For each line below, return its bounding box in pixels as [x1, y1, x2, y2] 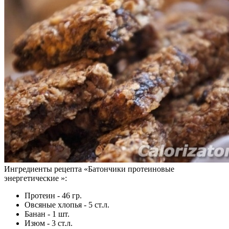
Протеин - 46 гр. [25, 191, 82, 200]
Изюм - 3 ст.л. [25, 218, 73, 227]
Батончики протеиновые [88, 164, 174, 173]
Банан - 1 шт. [25, 209, 70, 218]
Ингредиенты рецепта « [4, 164, 88, 173]
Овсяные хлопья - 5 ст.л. [25, 200, 109, 209]
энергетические [4, 173, 61, 182]
